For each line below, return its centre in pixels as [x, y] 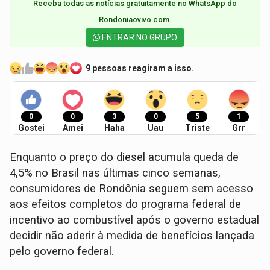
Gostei [31, 128]
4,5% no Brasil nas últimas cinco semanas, [115, 173]
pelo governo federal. [62, 252]
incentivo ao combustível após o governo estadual [135, 220]
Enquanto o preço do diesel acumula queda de [124, 158]
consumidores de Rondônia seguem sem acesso [132, 189]
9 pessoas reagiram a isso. [140, 68]
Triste [197, 128]
